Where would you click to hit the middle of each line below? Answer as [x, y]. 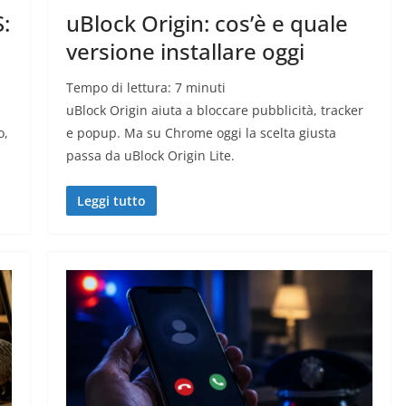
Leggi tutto [111, 201]
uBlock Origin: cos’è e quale [207, 24]
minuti [205, 88]
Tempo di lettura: [120, 88]
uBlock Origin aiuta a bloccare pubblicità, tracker [214, 111]
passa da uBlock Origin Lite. [150, 156]
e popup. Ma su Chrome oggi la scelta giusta [201, 133]
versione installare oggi [185, 52]
